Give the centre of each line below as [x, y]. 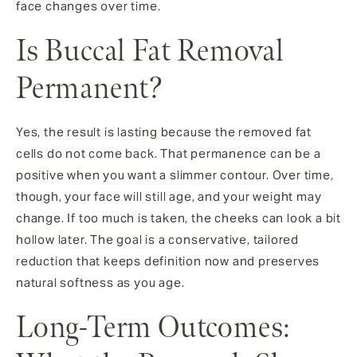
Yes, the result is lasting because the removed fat [164, 132]
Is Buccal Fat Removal [150, 51]
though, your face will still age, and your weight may [169, 197]
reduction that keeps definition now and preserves [168, 261]
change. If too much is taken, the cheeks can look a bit [178, 218]
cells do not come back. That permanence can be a [169, 154]
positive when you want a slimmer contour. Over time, [175, 175]
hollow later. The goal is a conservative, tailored [157, 240]
